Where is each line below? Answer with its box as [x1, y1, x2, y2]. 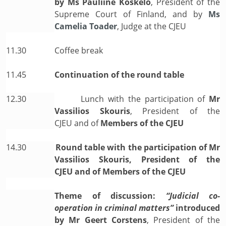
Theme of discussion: [54, 190, 155, 201]
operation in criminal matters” [54, 202, 174, 213]
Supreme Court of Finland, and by [54, 8, 202, 20]
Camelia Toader [54, 20, 117, 32]
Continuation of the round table [54, 69, 184, 80]
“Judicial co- [165, 190, 220, 201]
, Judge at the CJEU [117, 20, 186, 32]
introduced [176, 202, 220, 213]
